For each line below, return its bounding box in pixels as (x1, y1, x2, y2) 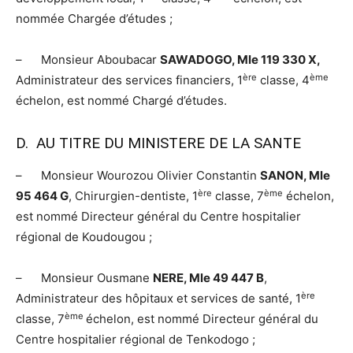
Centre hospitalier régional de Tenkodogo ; (16, 332, 255, 347)
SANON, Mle (260, 168, 330, 184)
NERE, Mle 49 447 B (153, 270, 264, 286)
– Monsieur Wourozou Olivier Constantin (16, 168, 260, 184)
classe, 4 (257, 72, 310, 88)
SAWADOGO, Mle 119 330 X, (160, 52, 320, 68)
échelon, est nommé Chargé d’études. (16, 93, 227, 109)
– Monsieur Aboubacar (16, 52, 160, 68)
